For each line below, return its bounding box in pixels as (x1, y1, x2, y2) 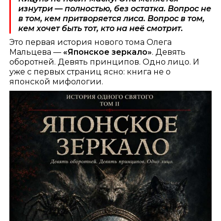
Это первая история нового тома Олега (9, 37, 172, 47)
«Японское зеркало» (63, 47, 152, 57)
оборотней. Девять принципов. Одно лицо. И (9, 57, 200, 67)
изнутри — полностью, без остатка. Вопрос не (18, 4, 212, 14)
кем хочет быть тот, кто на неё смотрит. (18, 24, 184, 34)
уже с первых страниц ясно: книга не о (9, 67, 171, 77)
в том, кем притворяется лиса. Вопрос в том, (18, 14, 205, 24)
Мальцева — (9, 47, 64, 57)
